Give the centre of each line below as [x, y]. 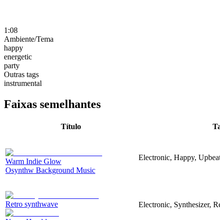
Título [71, 126]
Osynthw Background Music [50, 170]
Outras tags [21, 74]
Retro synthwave [32, 204]
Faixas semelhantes [52, 104]
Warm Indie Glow [33, 161]
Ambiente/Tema [29, 39]
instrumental [23, 83]
